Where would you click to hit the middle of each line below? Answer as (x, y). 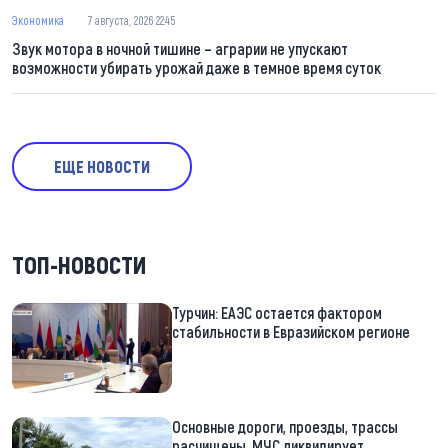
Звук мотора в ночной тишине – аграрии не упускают (180, 48)
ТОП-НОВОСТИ (79, 264)
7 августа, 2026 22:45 (131, 19)
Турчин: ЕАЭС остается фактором (277, 312)
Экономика (38, 19)
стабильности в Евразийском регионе (291, 331)
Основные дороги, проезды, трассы (285, 426)
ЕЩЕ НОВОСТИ (102, 166)
